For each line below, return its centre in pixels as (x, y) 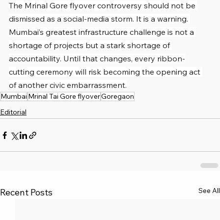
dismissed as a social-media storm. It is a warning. (99, 19)
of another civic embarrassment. (68, 85)
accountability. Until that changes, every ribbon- (97, 59)
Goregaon (118, 96)
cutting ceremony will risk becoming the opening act (106, 72)
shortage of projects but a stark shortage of (90, 45)
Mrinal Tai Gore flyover (64, 96)
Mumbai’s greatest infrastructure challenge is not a (102, 32)
